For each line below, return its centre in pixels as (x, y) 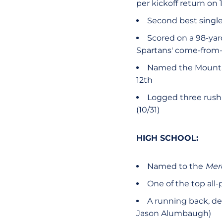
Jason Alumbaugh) (173, 213)
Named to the (176, 166)
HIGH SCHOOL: (167, 138)
